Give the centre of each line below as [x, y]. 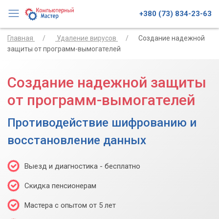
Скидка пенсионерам [60, 186]
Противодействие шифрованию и [102, 122]
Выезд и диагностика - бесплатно [82, 166]
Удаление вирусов [87, 38]
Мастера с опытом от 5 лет [70, 205]
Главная [20, 38]
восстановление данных [77, 140]
